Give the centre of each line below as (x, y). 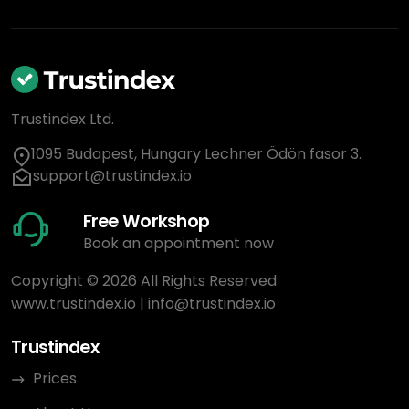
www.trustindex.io (73, 304)
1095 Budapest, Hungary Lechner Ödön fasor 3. (197, 154)
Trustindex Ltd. (63, 120)
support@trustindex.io (112, 176)
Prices (55, 378)
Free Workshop (146, 222)
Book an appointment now (178, 244)
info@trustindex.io (212, 304)
